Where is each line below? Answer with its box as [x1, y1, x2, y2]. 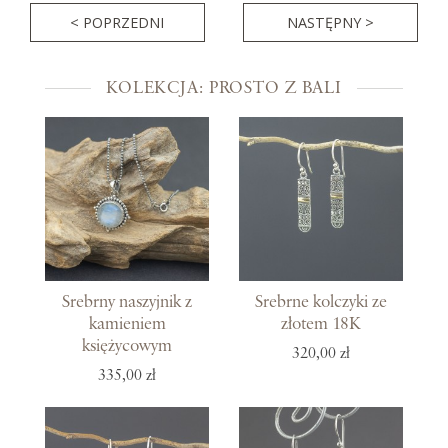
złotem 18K [281, 314, 361, 333]
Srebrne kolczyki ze [255, 292, 387, 311]
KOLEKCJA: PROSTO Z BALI [105, 79, 343, 98]
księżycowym [82, 336, 172, 355]
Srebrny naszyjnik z [62, 292, 192, 311]
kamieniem [88, 314, 166, 333]
